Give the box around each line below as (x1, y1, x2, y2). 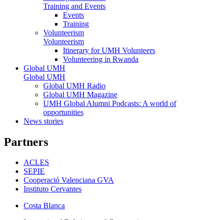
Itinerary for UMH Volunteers (63, 46, 155, 55)
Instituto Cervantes (24, 185, 82, 193)
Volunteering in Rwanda (63, 55, 138, 63)
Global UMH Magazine (43, 90, 117, 99)
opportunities (43, 108, 83, 116)
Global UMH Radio (43, 81, 106, 90)
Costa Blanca (24, 201, 65, 210)
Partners (4, 135, 48, 148)
